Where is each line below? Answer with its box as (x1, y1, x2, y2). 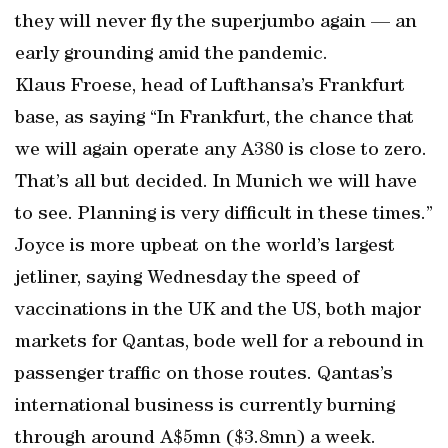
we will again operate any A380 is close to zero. (15, 141, 427, 161)
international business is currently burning (15, 397, 395, 417)
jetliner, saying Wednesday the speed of (15, 269, 359, 289)
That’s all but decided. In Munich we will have (15, 173, 417, 193)
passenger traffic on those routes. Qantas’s (15, 365, 393, 385)
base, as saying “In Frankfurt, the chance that (15, 109, 414, 129)
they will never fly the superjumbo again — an (15, 13, 417, 33)
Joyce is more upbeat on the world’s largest (15, 237, 395, 257)
